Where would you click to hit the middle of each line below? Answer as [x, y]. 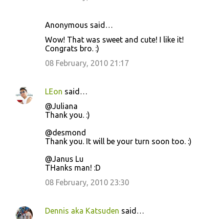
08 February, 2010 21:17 [87, 63]
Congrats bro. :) [72, 49]
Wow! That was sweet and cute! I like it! [114, 40]
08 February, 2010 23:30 [87, 183]
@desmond [66, 133]
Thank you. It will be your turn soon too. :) [118, 142]
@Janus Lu [64, 159]
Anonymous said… [79, 25]
